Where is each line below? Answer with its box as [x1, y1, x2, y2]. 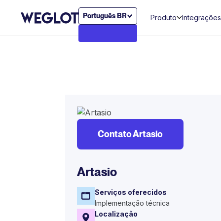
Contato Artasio [98, 129, 163, 139]
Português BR [82, 12, 127, 20]
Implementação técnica [95, 199, 170, 207]
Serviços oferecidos [95, 188, 167, 196]
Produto [150, 13, 177, 22]
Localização [95, 210, 138, 218]
